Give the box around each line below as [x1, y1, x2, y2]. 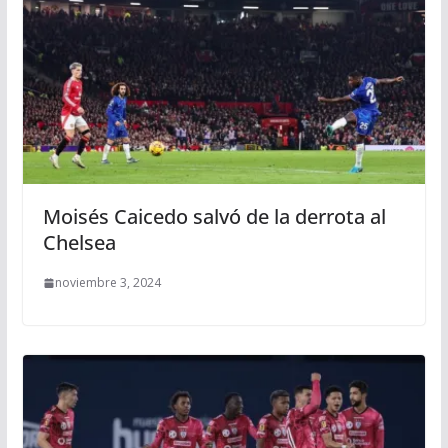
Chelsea [42, 229, 116, 257]
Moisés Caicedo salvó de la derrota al [42, 203, 386, 231]
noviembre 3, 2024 [54, 274, 161, 292]
